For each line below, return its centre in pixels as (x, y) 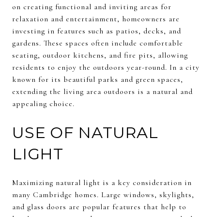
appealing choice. (43, 103)
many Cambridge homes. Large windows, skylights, (103, 194)
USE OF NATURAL (85, 132)
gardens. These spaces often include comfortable (98, 43)
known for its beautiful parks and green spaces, (98, 79)
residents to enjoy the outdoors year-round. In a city (106, 67)
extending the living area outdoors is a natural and (102, 91)
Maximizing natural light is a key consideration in (102, 182)
